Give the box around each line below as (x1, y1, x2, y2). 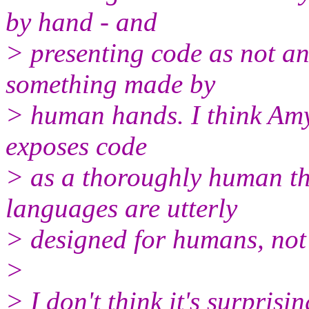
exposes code (6, 130, 147, 161)
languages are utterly (6, 192, 237, 223)
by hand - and (6, 6, 157, 37)
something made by (6, 68, 215, 99)
